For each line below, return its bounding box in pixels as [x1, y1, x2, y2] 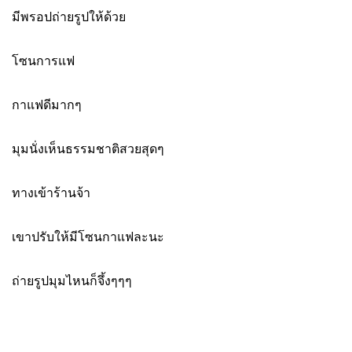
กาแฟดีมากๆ [12, 97, 82, 112]
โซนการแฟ [12, 53, 75, 68]
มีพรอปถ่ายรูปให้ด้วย [12, 9, 126, 24]
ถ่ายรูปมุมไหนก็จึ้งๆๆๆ [12, 273, 132, 288]
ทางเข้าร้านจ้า [12, 185, 90, 200]
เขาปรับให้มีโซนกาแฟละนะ [12, 229, 164, 244]
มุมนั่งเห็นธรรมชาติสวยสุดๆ [12, 141, 164, 156]
